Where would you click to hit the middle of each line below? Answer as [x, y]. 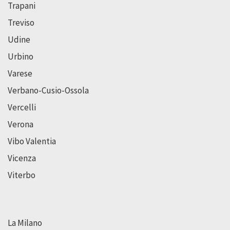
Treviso [21, 22]
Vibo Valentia [32, 141]
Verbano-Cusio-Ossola [48, 90]
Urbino [21, 56]
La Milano [25, 223]
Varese [20, 73]
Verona [21, 124]
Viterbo [22, 175]
